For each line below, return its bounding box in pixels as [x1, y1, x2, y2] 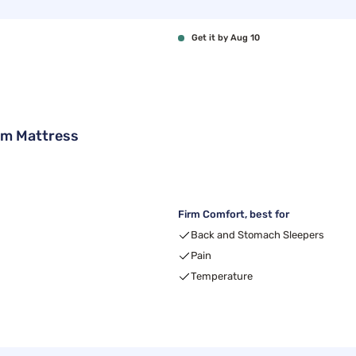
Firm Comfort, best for [178, 208, 289, 220]
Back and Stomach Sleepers [191, 229, 324, 241]
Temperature [191, 270, 253, 282]
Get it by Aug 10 [192, 33, 260, 43]
